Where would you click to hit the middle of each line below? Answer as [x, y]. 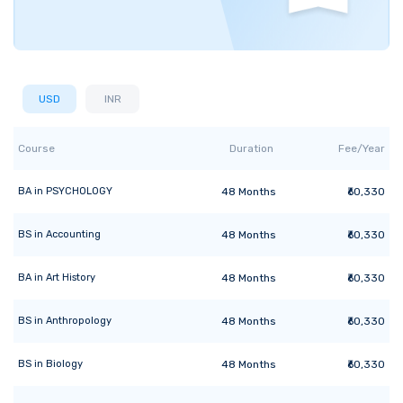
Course [36, 149]
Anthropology [79, 321]
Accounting [73, 235]
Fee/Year [362, 149]
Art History [71, 278]
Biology [64, 364]
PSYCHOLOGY [79, 192]
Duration [251, 149]
